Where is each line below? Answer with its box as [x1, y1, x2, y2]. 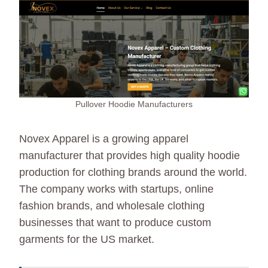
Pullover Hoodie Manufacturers [75, 99, 193, 109]
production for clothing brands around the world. [19, 166, 247, 178]
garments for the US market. [19, 233, 154, 245]
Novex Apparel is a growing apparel [19, 132, 188, 145]
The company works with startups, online [19, 182, 214, 195]
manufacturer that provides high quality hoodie [19, 149, 240, 162]
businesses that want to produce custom [19, 216, 211, 229]
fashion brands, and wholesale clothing [19, 199, 205, 212]
